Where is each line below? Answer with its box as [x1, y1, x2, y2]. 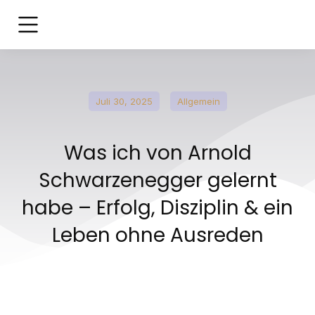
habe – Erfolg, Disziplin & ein [22, 194, 293, 221]
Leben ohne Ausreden [51, 221, 264, 249]
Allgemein [176, 96, 220, 107]
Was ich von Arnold [63, 139, 252, 167]
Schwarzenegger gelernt [38, 167, 277, 194]
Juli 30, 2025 [95, 96, 153, 107]
